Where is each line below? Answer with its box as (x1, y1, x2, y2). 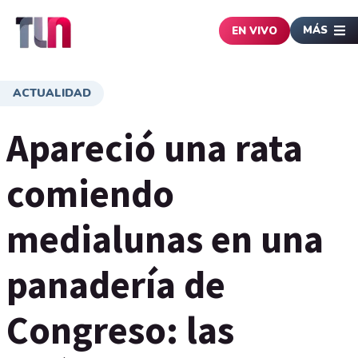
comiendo (6, 169, 174, 217)
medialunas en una (6, 215, 324, 263)
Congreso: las (6, 306, 234, 354)
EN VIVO (232, 23, 277, 38)
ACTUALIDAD (13, 86, 91, 101)
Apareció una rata (6, 124, 303, 172)
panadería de (6, 261, 225, 308)
